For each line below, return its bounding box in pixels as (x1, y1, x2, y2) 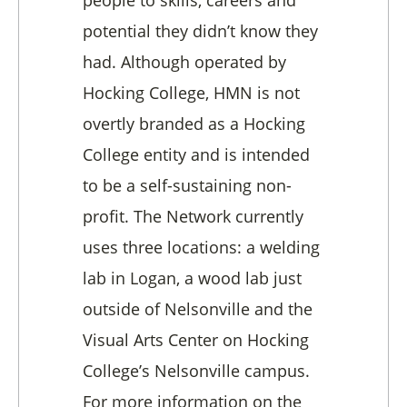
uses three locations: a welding (83, 235, 320, 258)
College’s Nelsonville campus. (83, 359, 310, 382)
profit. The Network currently (83, 204, 303, 227)
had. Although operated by (83, 50, 286, 73)
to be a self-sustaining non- (83, 174, 292, 196)
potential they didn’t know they (83, 19, 318, 42)
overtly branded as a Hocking (83, 112, 305, 134)
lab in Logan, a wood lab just (83, 266, 302, 289)
